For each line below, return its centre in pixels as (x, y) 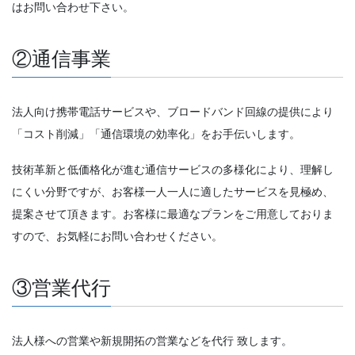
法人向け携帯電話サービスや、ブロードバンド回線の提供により (173, 112)
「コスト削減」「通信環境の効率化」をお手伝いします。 (156, 134)
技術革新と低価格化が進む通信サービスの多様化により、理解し (173, 169)
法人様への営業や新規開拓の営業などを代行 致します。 (152, 341)
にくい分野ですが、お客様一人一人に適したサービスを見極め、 (173, 191)
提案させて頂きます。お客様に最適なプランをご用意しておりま (173, 214)
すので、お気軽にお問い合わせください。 (117, 236)
